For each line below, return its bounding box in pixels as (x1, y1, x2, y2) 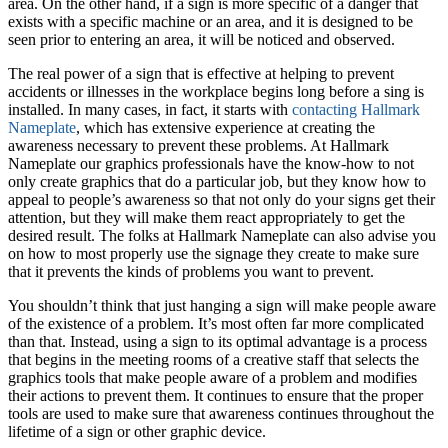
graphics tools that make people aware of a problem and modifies (8, 368, 417, 386)
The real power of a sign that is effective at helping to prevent (8, 64, 394, 82)
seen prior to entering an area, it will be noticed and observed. (8, 30, 395, 48)
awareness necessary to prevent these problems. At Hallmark (8, 136, 389, 154)
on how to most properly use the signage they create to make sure (8, 244, 419, 262)
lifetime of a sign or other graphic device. (8, 422, 266, 440)
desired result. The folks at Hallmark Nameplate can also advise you (8, 226, 436, 244)
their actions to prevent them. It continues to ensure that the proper (8, 386, 423, 404)
